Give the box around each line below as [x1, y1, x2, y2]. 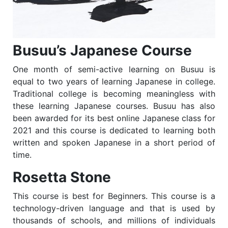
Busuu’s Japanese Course [13, 41, 192, 59]
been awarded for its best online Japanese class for [13, 112, 215, 123]
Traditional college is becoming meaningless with [13, 88, 215, 99]
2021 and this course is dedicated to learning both [13, 125, 215, 135]
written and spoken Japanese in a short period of [13, 137, 215, 148]
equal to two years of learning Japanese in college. [13, 76, 215, 87]
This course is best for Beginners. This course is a [13, 190, 215, 201]
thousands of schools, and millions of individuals [13, 215, 215, 225]
